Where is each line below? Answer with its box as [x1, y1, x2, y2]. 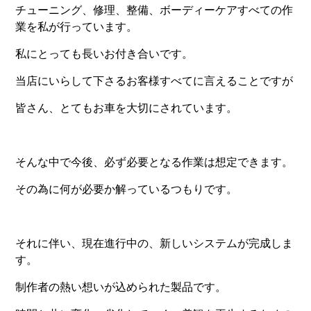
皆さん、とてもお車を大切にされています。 [15, 102, 238, 115]
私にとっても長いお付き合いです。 [15, 48, 194, 60]
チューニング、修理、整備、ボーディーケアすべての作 [15, 4, 294, 17]
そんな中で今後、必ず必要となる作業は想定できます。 [15, 156, 294, 169]
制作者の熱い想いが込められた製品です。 [15, 281, 227, 294]
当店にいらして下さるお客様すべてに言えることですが [15, 75, 294, 87]
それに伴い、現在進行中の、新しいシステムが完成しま [15, 237, 294, 250]
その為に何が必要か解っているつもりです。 [15, 183, 238, 196]
